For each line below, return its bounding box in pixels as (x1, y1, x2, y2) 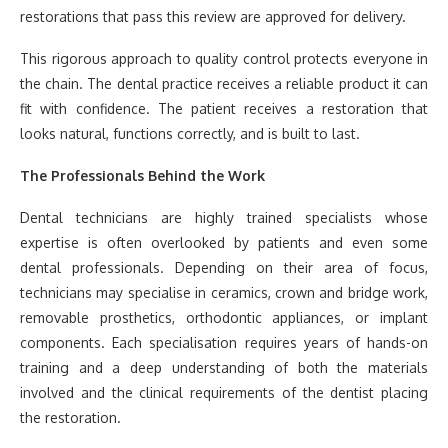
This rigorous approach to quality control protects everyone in (20, 50, 428, 68)
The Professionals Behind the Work (20, 167, 265, 185)
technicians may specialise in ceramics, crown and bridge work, (20, 284, 428, 302)
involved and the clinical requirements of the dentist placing (20, 384, 428, 402)
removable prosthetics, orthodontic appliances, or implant (20, 309, 428, 327)
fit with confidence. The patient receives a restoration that (20, 100, 428, 118)
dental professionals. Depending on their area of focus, (20, 259, 428, 277)
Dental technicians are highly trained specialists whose (20, 209, 428, 227)
